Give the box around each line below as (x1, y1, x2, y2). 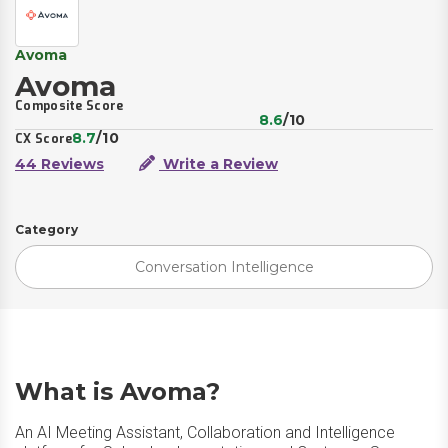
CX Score (15, 131, 73, 147)
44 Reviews (15, 155, 104, 173)
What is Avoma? (15, 377, 220, 406)
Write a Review (159, 155, 278, 173)
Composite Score (15, 98, 124, 114)
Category (15, 222, 78, 237)
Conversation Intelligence (134, 257, 314, 276)
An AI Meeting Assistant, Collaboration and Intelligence (15, 423, 395, 442)
